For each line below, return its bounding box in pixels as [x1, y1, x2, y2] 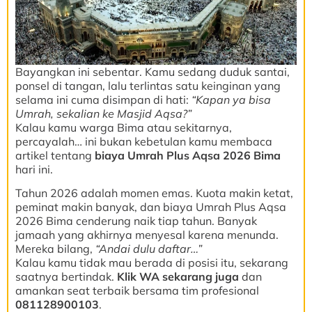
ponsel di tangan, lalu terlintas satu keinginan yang [15, 78, 281, 93]
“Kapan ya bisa [192, 92, 271, 107]
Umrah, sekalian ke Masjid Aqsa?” [15, 106, 192, 120]
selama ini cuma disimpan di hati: [15, 92, 192, 107]
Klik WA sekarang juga [117, 270, 239, 284]
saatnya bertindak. [15, 270, 117, 284]
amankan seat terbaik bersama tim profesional [15, 283, 259, 298]
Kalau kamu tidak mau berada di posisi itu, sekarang [15, 256, 288, 270]
